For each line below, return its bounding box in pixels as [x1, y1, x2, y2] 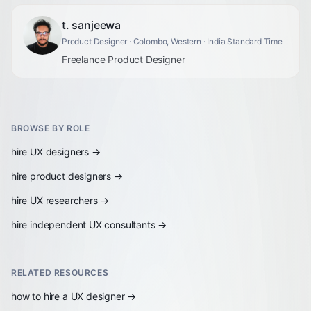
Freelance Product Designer [62, 53, 185, 65]
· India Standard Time [201, 36, 283, 47]
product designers [30, 170, 112, 182]
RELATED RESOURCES [11, 267, 109, 278]
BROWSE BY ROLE [11, 123, 90, 133]
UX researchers [30, 194, 98, 206]
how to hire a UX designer [11, 290, 125, 302]
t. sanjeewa [62, 18, 121, 32]
